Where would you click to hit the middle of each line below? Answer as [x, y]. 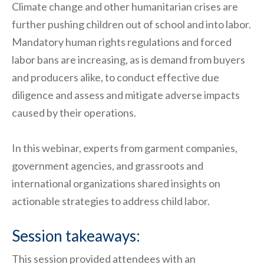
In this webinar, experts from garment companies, [125, 148]
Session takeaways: [76, 236]
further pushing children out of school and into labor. [131, 24]
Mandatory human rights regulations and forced [122, 42]
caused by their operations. [74, 113]
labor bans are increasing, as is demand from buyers [128, 60]
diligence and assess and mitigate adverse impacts [126, 95]
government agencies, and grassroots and [108, 166]
